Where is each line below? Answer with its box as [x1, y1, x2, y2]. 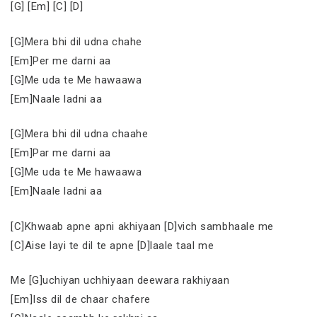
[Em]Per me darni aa [11, 54, 111, 67]
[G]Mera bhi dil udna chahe [11, 35, 142, 48]
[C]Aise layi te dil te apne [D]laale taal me [11, 238, 214, 252]
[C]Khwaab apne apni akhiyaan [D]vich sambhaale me [11, 219, 274, 233]
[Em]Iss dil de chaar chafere [11, 293, 151, 306]
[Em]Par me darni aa [11, 146, 111, 159]
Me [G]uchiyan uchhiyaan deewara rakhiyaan [11, 274, 230, 287]
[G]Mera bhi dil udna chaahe [11, 127, 149, 140]
